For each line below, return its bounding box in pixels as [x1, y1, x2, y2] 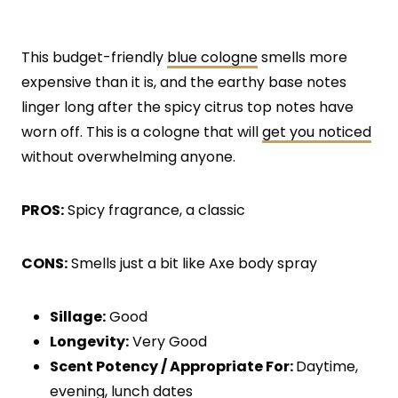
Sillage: [50, 306, 106, 327]
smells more [258, 46, 347, 68]
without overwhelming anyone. [21, 146, 235, 167]
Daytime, [296, 355, 358, 377]
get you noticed [262, 121, 371, 142]
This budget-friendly [21, 46, 167, 68]
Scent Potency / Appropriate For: [50, 355, 296, 377]
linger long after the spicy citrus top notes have [21, 96, 354, 117]
